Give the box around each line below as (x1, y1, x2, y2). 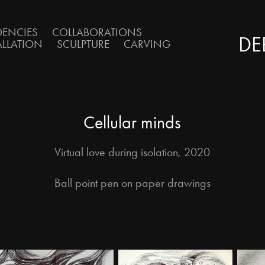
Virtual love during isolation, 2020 (54, 145, 211, 159)
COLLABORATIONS (51, 25, 142, 39)
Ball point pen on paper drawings (54, 176, 211, 190)
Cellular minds (83, 112, 182, 133)
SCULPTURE (56, 37, 109, 51)
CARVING (123, 37, 170, 51)
